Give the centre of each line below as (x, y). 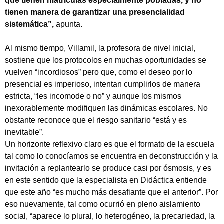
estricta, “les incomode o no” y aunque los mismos (93, 96)
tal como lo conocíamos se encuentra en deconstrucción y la (111, 156)
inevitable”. (24, 132)
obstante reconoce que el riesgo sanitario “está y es (96, 120)
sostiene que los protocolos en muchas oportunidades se (106, 60)
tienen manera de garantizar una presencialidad (95, 12)
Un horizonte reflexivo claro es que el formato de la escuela (110, 144)
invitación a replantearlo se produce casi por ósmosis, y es (108, 168)
